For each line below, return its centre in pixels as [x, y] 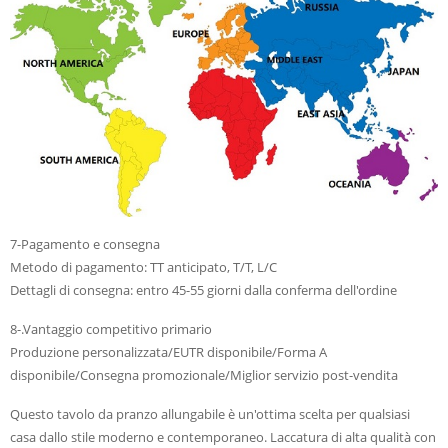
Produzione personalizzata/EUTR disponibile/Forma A [168, 352]
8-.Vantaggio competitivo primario [111, 329]
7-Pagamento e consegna [85, 244]
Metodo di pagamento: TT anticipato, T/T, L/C [143, 267]
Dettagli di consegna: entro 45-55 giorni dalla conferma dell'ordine [203, 290]
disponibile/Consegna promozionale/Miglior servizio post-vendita [204, 375]
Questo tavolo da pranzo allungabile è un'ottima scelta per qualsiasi [210, 414]
